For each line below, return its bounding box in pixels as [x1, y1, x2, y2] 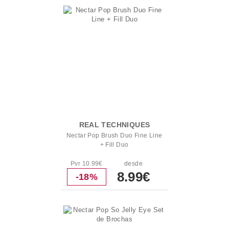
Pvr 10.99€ [70, 160, 103, 167]
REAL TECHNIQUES [79, 121, 150, 129]
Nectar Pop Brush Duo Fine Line [66, 132, 163, 139]
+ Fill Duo [100, 141, 129, 148]
